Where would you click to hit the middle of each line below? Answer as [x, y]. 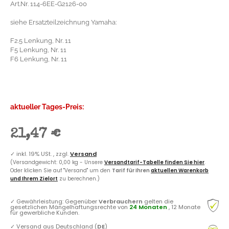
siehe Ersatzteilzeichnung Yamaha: [63, 22]
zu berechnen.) [79, 178]
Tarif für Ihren [131, 170]
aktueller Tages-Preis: [47, 107]
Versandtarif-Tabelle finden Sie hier [154, 162]
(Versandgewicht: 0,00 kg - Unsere [57, 162]
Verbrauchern [121, 201]
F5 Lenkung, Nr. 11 [38, 50]
